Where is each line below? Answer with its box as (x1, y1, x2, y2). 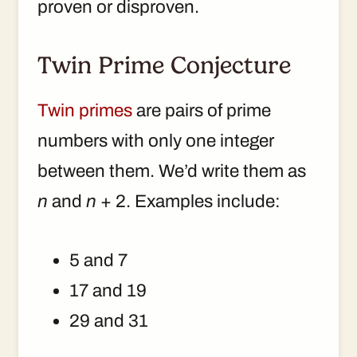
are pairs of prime (132, 100, 271, 120)
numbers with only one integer (37, 130, 274, 151)
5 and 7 (69, 249, 127, 270)
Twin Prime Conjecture (37, 51, 291, 79)
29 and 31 (69, 310, 148, 331)
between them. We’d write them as (37, 160, 306, 181)
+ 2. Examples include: (96, 190, 280, 211)
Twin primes (37, 100, 132, 120)
